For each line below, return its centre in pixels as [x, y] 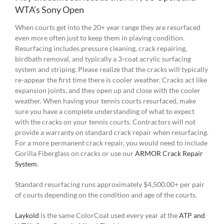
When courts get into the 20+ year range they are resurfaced [108, 27]
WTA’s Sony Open [49, 9]
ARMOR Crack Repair [169, 153]
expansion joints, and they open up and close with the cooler [108, 90]
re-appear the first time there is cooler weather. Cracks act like [111, 80]
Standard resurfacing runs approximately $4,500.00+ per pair [110, 184]
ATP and [192, 215]
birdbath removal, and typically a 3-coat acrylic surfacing [103, 59]
